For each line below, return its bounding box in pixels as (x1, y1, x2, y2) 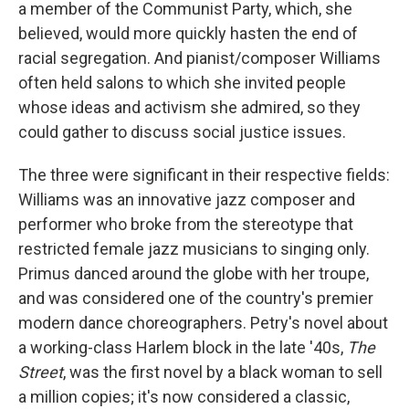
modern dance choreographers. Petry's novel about (18, 313, 388, 332)
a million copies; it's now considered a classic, (18, 387, 350, 406)
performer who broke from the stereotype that (18, 215, 353, 234)
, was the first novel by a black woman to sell (63, 362, 383, 382)
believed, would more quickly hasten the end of (18, 24, 358, 43)
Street (18, 362, 63, 382)
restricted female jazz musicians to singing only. (18, 239, 370, 258)
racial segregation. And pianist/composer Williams (18, 48, 381, 68)
